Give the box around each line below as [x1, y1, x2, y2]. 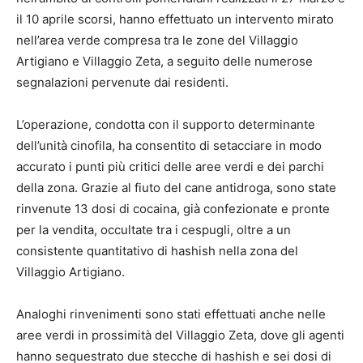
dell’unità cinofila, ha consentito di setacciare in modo [16, 137, 322, 153]
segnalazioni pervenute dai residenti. [16, 74, 228, 90]
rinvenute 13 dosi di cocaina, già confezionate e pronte [16, 200, 330, 216]
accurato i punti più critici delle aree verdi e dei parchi [16, 158, 324, 174]
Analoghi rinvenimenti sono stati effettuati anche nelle [16, 305, 326, 322]
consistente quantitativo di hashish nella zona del [16, 242, 298, 258]
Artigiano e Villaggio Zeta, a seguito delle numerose [16, 53, 313, 69]
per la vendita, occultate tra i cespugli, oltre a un [16, 221, 291, 237]
